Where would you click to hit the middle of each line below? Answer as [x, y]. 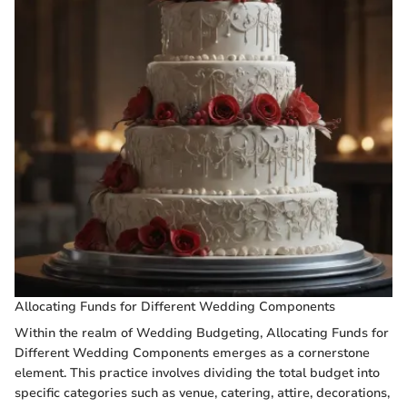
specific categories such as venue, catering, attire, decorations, [202, 393]
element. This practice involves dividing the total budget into [197, 373]
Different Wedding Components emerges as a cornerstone [192, 353]
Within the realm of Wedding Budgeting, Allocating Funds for [202, 333]
